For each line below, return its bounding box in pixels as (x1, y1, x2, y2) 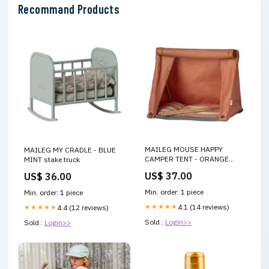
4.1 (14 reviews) (178, 202, 229, 212)
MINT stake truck (24, 154, 80, 164)
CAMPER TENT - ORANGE (145, 154, 229, 164)
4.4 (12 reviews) (57, 202, 109, 212)
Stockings (145, 164, 178, 174)
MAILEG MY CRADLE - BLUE (24, 145, 116, 154)
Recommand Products (18, 1, 120, 16)
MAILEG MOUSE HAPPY (145, 145, 223, 154)
